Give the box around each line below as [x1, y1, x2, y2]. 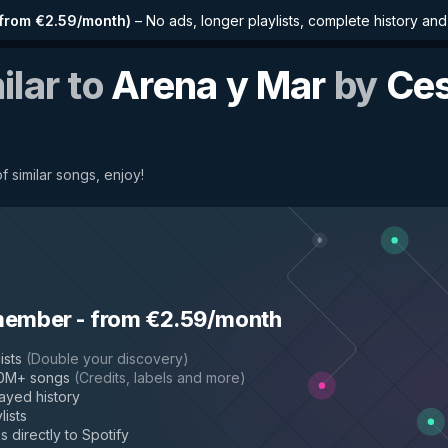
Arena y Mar [111, 62, 326, 108]
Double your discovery [31, 350, 183, 367]
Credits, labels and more [79, 369, 240, 386]
